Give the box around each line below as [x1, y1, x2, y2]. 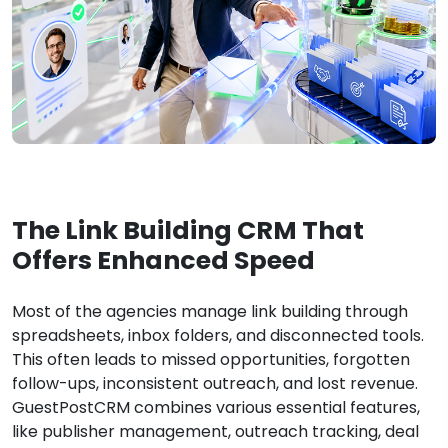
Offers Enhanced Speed [12, 242, 320, 278]
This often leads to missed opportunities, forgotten [12, 347, 410, 371]
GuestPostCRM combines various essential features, [12, 395, 420, 419]
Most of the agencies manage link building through [12, 299, 408, 323]
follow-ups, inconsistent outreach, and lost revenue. [12, 371, 426, 395]
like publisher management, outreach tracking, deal [12, 419, 419, 443]
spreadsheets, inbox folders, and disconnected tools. [12, 323, 424, 347]
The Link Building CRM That [12, 212, 364, 248]
